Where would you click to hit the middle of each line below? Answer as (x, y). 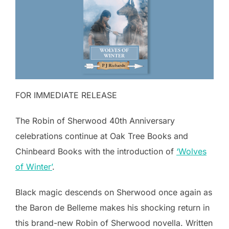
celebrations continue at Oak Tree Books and (102, 136)
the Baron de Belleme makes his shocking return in (112, 207)
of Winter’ (34, 166)
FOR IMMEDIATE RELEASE (66, 95)
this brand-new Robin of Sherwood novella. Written (114, 223)
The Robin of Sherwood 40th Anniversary (95, 120)
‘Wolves (191, 151)
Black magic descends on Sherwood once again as (114, 192)
